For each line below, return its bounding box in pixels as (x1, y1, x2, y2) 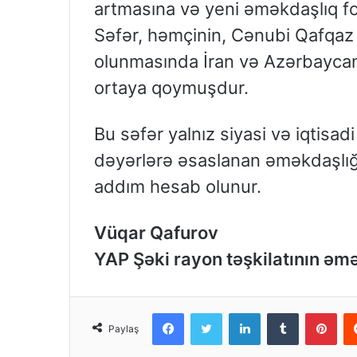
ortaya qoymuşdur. (94, 77, 249, 99)
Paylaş (108, 323, 139, 335)
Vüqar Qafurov (94, 222, 218, 244)
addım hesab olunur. (94, 176, 261, 198)
